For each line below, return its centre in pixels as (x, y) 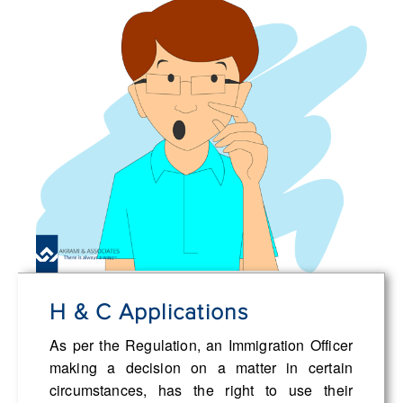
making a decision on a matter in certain (201, 367)
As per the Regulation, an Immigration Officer (201, 345)
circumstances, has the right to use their (201, 390)
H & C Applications (149, 312)
